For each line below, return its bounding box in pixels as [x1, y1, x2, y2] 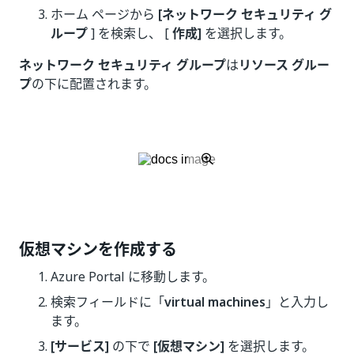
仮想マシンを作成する [19, 238, 177, 262]
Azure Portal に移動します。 [51, 267, 215, 286]
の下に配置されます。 [32, 74, 156, 93]
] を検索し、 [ [88, 24, 172, 43]
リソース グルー [239, 55, 330, 74]
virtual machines [164, 292, 265, 311]
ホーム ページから [51, 5, 158, 24]
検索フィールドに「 [51, 292, 164, 311]
